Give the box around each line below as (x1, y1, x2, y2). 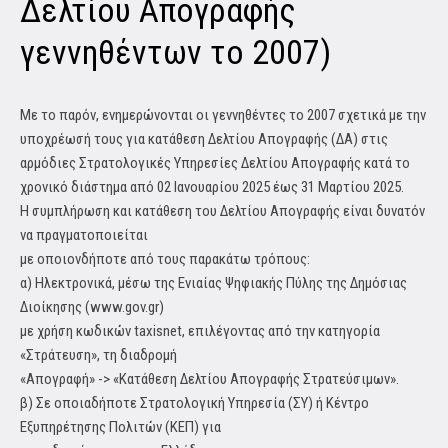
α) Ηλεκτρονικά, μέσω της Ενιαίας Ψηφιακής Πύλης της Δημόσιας (20, 274, 407, 293)
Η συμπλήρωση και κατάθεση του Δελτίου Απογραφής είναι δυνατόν (20, 202, 425, 221)
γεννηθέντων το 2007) (20, 32, 331, 73)
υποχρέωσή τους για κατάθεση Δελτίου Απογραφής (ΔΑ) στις (20, 130, 388, 149)
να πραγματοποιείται (20, 226, 148, 245)
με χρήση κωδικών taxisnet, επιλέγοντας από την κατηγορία (20, 322, 380, 341)
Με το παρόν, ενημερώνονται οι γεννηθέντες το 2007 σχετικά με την (20, 106, 426, 125)
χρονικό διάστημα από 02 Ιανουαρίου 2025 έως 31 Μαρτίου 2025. (20, 178, 404, 197)
